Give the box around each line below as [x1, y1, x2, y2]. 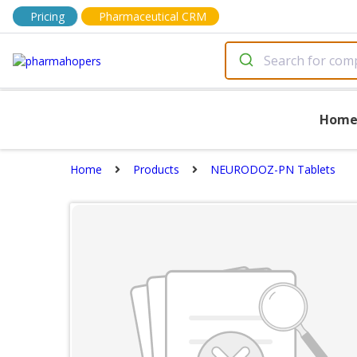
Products [133, 162, 179, 177]
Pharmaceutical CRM [99, 9, 206, 24]
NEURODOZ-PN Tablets [210, 162, 335, 177]
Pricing [30, 9, 65, 24]
